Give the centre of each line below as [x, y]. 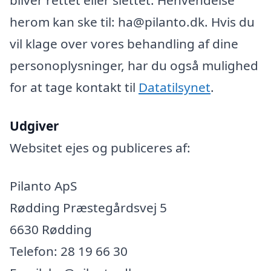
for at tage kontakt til [74, 87]
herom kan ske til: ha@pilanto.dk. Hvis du [132, 21]
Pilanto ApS [43, 186]
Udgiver [34, 126]
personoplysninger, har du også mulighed [134, 65]
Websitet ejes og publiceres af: [100, 147]
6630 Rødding [51, 230]
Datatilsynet [175, 87]
